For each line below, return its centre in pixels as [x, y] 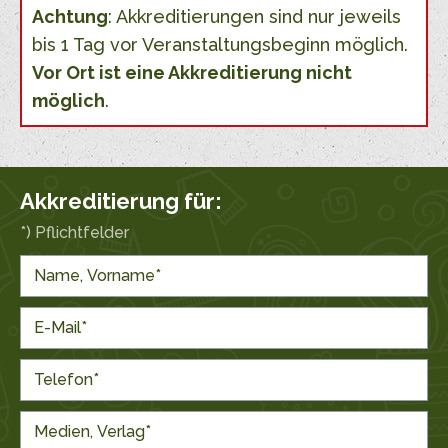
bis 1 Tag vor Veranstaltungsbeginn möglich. [220, 45]
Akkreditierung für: [121, 201]
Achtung [70, 17]
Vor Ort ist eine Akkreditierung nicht [192, 73]
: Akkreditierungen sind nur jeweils [254, 17]
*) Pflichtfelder [74, 233]
